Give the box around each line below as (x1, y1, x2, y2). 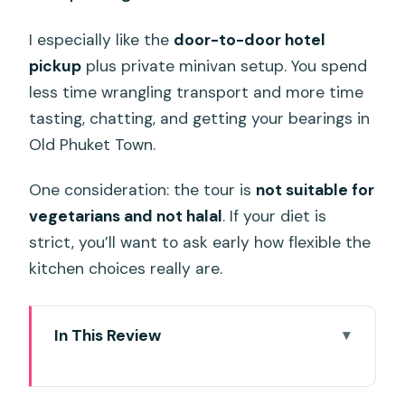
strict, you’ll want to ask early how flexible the (29, 231, 372, 252)
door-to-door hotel (174, 29, 326, 50)
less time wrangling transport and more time (29, 81, 364, 102)
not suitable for (256, 179, 375, 200)
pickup (29, 55, 82, 76)
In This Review (53, 325, 161, 345)
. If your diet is (222, 205, 327, 226)
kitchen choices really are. (29, 258, 223, 278)
